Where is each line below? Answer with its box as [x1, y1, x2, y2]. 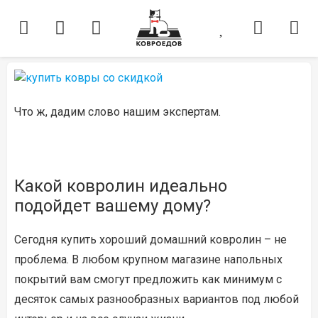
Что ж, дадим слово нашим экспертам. [14, 105, 221, 119]
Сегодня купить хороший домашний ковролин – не [14, 233, 287, 246]
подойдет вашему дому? [14, 196, 211, 216]
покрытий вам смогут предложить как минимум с [14, 273, 282, 286]
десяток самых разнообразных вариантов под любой [14, 292, 299, 306]
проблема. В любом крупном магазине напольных [14, 253, 283, 266]
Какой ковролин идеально [14, 176, 227, 196]
